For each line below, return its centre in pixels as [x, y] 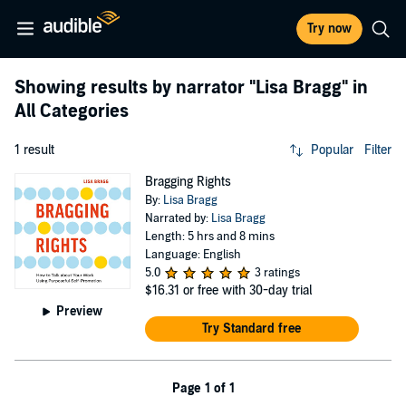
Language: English [193, 255]
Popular [332, 150]
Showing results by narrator [132, 88]
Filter [378, 150]
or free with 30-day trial [247, 290]
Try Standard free [252, 329]
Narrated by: [178, 218]
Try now [329, 29]
